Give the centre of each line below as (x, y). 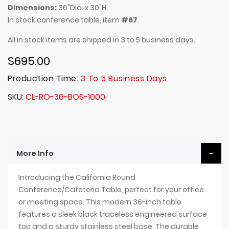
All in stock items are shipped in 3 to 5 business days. (101, 40)
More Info (35, 154)
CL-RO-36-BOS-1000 (65, 97)
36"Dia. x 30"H (82, 8)
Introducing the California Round (77, 178)
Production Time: (44, 79)
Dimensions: (32, 8)
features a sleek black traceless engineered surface (112, 214)
